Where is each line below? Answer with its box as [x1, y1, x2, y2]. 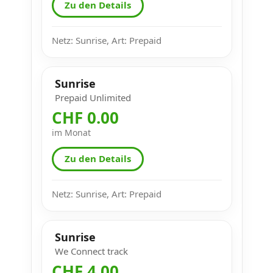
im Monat [51, 126, 91, 138]
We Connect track [54, 244, 128, 257]
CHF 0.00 [51, 106, 119, 129]
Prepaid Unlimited [54, 91, 131, 104]
